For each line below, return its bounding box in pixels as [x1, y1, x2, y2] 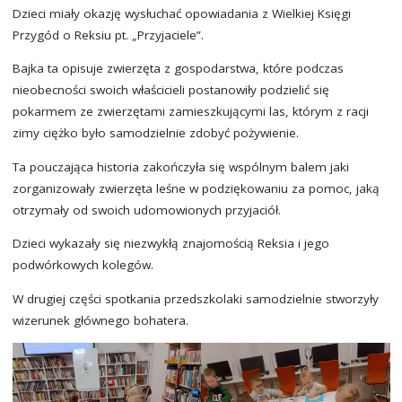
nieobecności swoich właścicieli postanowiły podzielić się [12, 82, 329, 99]
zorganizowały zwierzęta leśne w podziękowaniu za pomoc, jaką [12, 179, 380, 197]
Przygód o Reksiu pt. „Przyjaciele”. [12, 26, 204, 43]
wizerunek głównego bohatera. [12, 311, 188, 328]
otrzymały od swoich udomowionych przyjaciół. [12, 201, 281, 218]
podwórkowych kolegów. [12, 257, 153, 274]
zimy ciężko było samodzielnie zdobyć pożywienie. [12, 125, 299, 142]
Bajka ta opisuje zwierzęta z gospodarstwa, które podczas [12, 60, 344, 77]
